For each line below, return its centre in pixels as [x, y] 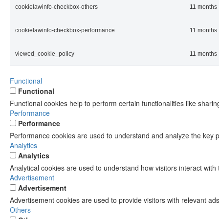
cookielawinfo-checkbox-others [56, 7]
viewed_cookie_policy [45, 54]
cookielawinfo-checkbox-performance [65, 31]
